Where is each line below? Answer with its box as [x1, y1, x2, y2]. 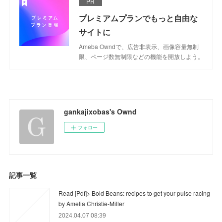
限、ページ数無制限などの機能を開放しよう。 [79, 52, 204, 60]
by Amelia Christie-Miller [58, 199, 125, 208]
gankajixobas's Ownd [64, 106, 137, 116]
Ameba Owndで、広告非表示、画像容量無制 [79, 42, 199, 51]
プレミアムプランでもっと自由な [79, 12, 198, 24]
